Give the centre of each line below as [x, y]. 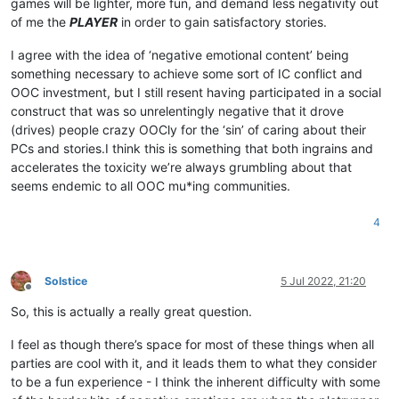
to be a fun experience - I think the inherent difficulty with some [195, 381]
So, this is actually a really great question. [131, 311]
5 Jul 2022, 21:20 [323, 281]
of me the [40, 21]
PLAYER [94, 21]
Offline [44, 294]
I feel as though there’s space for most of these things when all [192, 344]
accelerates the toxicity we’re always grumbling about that [181, 167]
